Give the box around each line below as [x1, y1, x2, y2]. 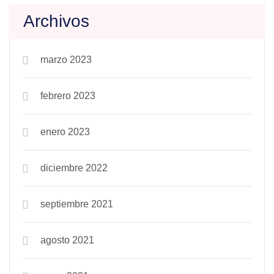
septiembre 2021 [40, 199, 113, 209]
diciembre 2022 [40, 163, 108, 173]
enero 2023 [40, 127, 90, 137]
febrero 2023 [40, 91, 95, 101]
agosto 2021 [40, 235, 94, 245]
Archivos [23, 12, 89, 31]
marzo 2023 [40, 54, 92, 65]
